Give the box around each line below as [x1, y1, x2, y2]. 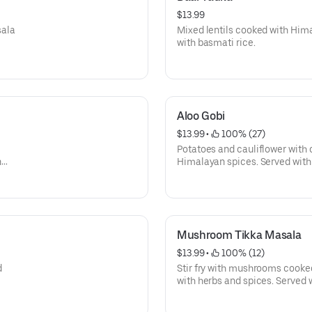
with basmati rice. [177, 37, 256, 48]
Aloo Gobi [177, 109, 226, 123]
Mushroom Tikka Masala [177, 228, 302, 242]
